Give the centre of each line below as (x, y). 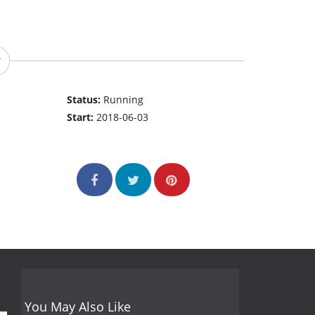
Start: (82, 117)
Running (124, 100)
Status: (85, 100)
